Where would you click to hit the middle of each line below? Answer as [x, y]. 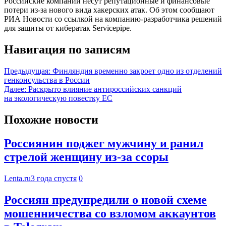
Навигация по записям [67, 50]
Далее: [15, 89]
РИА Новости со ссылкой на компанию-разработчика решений [113, 19]
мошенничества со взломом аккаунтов [110, 213]
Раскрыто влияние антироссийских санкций [105, 89]
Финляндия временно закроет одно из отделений [137, 71]
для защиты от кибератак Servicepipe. [68, 28]
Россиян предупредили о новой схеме [105, 200]
